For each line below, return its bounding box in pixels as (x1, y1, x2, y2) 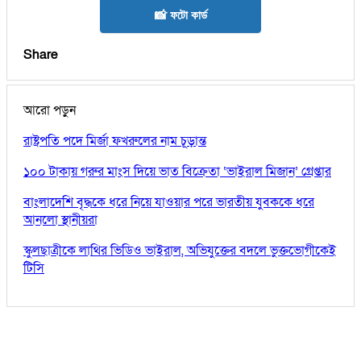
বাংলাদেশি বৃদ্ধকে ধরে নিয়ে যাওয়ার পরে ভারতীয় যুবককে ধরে (23, 193, 314, 211)
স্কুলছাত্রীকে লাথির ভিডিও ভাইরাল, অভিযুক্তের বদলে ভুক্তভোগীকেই (23, 241, 336, 259)
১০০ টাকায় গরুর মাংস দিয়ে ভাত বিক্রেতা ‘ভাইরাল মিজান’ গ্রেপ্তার (23, 162, 331, 180)
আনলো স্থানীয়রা (23, 210, 98, 229)
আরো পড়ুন (23, 101, 76, 119)
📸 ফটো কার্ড (154, 7, 207, 22)
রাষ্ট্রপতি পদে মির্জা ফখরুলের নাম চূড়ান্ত (23, 131, 206, 150)
